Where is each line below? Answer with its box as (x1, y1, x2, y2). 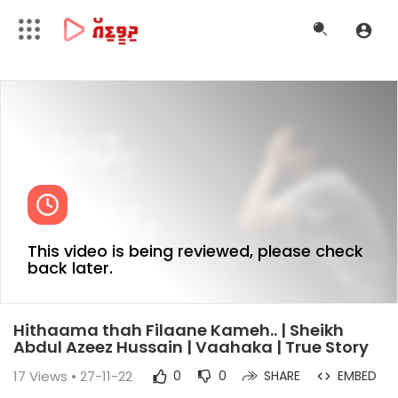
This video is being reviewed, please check (28, 240, 363, 262)
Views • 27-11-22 (26, 366, 132, 386)
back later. (28, 257, 113, 279)
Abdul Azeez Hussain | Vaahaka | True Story (13, 336, 369, 358)
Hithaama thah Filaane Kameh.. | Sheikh (13, 319, 344, 341)
